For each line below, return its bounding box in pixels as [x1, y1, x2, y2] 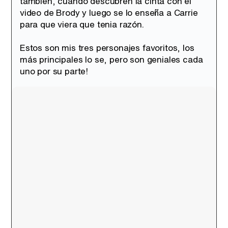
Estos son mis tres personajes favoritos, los [20, 41, 194, 54]
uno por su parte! [20, 65, 89, 77]
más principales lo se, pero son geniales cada [20, 53, 203, 66]
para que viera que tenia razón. [20, 18, 144, 31]
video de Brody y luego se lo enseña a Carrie [20, 6, 198, 19]
